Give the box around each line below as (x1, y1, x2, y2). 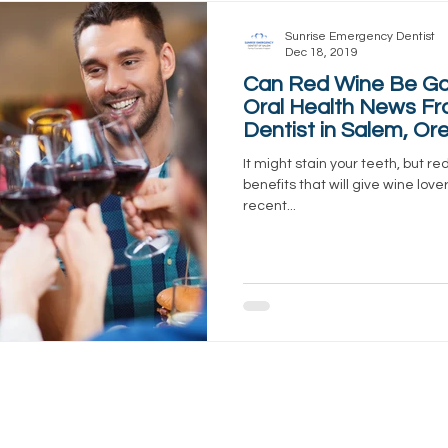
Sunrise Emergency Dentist (285, 30, 435, 43)
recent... (243, 199, 296, 213)
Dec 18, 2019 (285, 46, 358, 59)
